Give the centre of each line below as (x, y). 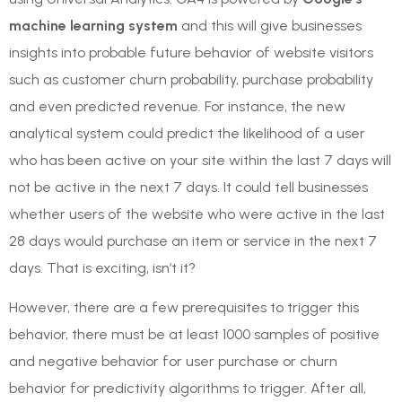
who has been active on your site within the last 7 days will (200, 160)
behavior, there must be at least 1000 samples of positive (194, 335)
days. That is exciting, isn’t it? (102, 267)
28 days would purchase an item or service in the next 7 (193, 240)
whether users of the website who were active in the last (197, 214)
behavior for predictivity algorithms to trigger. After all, (188, 389)
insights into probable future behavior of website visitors (191, 52)
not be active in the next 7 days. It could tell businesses (188, 187)
